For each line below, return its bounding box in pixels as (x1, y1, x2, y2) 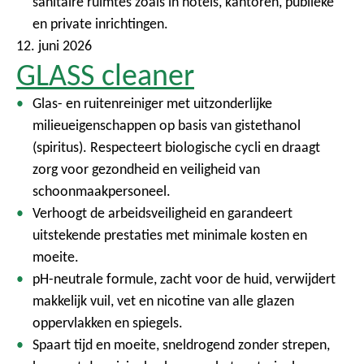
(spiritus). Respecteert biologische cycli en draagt (32, 138, 320, 156)
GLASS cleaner (16, 56, 194, 93)
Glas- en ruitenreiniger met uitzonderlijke (32, 94, 272, 112)
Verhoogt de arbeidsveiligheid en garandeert (32, 204, 292, 222)
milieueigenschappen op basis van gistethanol (32, 116, 301, 134)
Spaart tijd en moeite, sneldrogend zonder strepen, (32, 336, 330, 353)
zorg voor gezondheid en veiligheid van (32, 160, 260, 178)
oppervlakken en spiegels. (32, 314, 183, 331)
